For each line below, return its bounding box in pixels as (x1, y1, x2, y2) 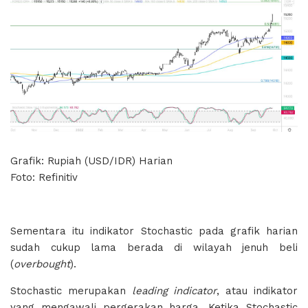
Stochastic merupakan (10, 285, 132, 298)
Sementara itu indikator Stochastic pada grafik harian (10, 225, 298, 238)
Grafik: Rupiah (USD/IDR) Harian (10, 155, 173, 168)
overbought (14, 258, 70, 271)
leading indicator (131, 285, 217, 298)
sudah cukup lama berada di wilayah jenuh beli (10, 241, 298, 254)
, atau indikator (217, 285, 298, 298)
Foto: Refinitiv (10, 171, 78, 184)
